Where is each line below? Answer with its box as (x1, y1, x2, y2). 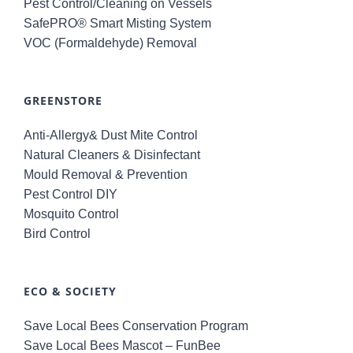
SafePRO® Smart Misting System (24, 16, 211, 30)
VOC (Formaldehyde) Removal (24, 35, 197, 50)
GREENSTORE (24, 92, 102, 108)
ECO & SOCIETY (24, 283, 117, 299)
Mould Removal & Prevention (24, 167, 188, 181)
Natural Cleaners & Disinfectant (24, 147, 200, 162)
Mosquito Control (24, 206, 119, 221)
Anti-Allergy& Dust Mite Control (24, 128, 198, 142)
